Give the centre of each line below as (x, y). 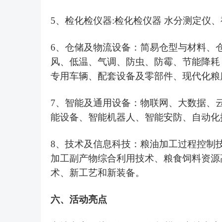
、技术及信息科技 (93, 144)
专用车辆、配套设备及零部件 (112, 76)
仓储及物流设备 (98, 47)
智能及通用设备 (98, 103)
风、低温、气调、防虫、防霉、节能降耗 (135, 62)
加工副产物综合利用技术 (102, 158)
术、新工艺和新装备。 (98, 173)
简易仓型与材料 (173, 47)
